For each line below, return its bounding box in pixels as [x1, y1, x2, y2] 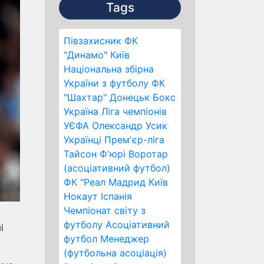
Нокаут [64, 190, 98, 202]
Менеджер [100, 233, 149, 245]
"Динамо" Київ [64, 49, 130, 61]
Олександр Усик [92, 120, 167, 131]
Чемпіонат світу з [64, 204, 146, 216]
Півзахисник [64, 35, 121, 47]
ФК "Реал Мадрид [64, 176, 146, 188]
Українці [64, 134, 101, 146]
